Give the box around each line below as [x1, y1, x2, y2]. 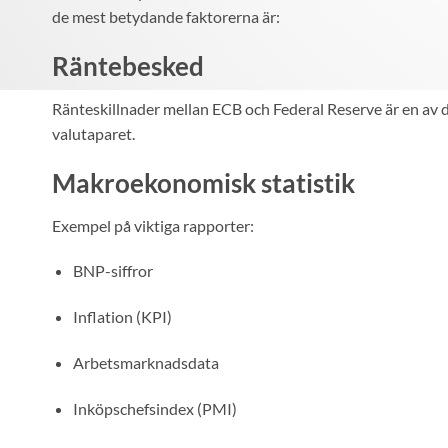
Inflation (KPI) [72, 307, 172, 327]
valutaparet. [52, 123, 135, 143]
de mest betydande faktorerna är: [52, 7, 280, 27]
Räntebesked [52, 51, 204, 82]
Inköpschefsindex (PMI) [72, 398, 237, 418]
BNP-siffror [72, 261, 153, 281]
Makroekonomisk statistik [52, 167, 355, 198]
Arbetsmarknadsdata [72, 352, 219, 372]
